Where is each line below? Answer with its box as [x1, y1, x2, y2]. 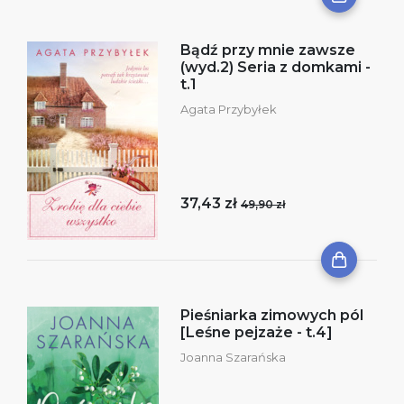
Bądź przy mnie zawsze [180, 41, 355, 59]
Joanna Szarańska [180, 349, 286, 364]
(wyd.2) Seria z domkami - [180, 58, 371, 76]
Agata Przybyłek [180, 101, 277, 116]
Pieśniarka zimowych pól [180, 306, 363, 324]
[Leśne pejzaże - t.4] [180, 323, 333, 341]
